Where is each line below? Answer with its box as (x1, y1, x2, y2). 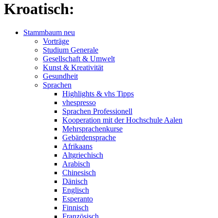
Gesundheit (43, 72, 78, 80)
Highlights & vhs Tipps (62, 89, 134, 98)
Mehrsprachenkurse (62, 124, 123, 133)
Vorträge (43, 36, 69, 45)
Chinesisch (62, 168, 96, 177)
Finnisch (62, 203, 89, 212)
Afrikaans (62, 142, 92, 150)
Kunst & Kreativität (43, 63, 103, 72)
